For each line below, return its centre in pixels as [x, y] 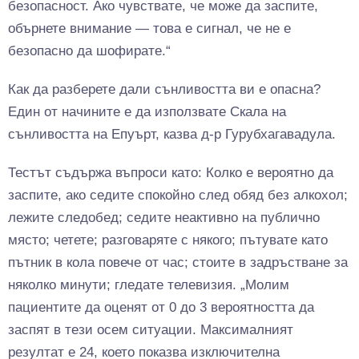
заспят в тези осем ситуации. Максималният [151, 330]
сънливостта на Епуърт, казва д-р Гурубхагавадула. [172, 135]
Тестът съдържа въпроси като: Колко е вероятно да [171, 173]
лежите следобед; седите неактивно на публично [164, 218]
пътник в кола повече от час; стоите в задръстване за [178, 263]
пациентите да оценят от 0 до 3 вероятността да [161, 308]
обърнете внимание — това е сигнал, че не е [149, 29]
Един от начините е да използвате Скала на [147, 112]
